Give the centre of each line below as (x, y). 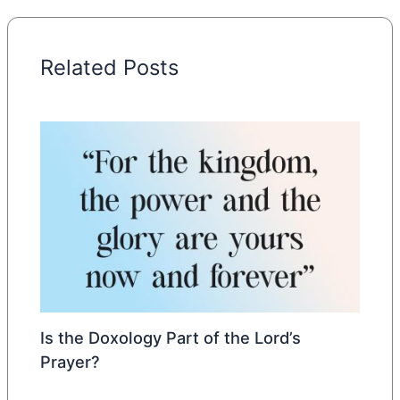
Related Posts (110, 67)
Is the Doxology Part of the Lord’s (171, 337)
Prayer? (71, 361)
